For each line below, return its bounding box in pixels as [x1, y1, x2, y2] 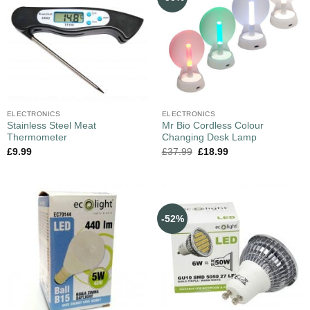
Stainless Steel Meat [6, 120, 96, 131]
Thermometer [6, 132, 67, 143]
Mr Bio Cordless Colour [161, 120, 264, 131]
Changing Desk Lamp [161, 132, 257, 143]
